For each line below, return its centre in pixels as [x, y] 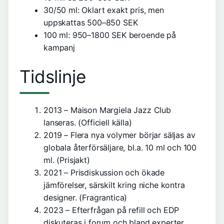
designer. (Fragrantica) [85, 197]
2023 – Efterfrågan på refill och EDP [111, 210]
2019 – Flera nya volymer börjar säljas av [119, 135]
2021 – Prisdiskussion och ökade [104, 172]
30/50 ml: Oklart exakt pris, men [104, 10]
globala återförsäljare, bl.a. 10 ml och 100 [120, 147]
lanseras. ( [62, 122]
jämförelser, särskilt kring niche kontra [114, 185]
